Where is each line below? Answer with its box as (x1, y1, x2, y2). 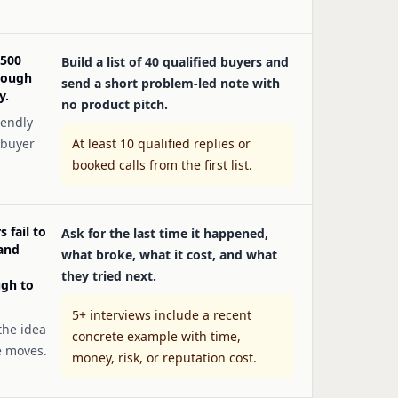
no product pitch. (61, 96, 168, 113)
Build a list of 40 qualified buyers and (61, 53, 289, 70)
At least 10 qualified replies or (72, 135, 251, 152)
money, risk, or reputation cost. (72, 349, 257, 366)
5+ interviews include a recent (72, 306, 251, 323)
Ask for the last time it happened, (61, 225, 268, 242)
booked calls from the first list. (72, 156, 252, 173)
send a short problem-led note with (61, 75, 280, 92)
